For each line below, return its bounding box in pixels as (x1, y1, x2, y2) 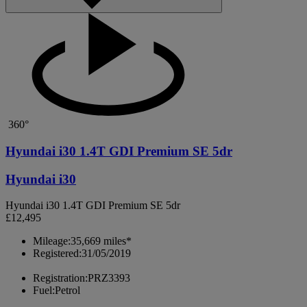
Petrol (55, 284, 80, 297)
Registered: (33, 247, 82, 260)
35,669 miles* (71, 235, 132, 247)
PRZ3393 (88, 272, 130, 284)
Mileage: (33, 235, 71, 247)
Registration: (33, 272, 88, 284)
